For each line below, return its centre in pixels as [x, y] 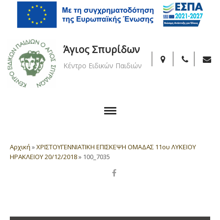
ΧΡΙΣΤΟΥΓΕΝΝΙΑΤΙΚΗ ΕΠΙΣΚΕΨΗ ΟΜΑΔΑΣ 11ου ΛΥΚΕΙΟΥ [116, 147]
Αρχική [20, 147]
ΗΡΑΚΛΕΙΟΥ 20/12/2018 [43, 157]
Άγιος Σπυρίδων [102, 49]
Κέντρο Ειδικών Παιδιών [103, 66]
